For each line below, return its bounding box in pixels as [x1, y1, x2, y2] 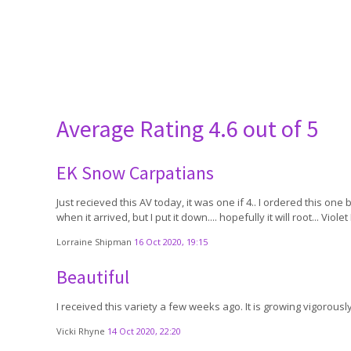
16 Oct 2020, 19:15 [134, 236, 208, 248]
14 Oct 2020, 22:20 [107, 325, 181, 337]
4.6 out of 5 [208, 114, 318, 143]
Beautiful [56, 265, 129, 289]
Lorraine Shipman [56, 236, 134, 248]
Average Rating [56, 114, 208, 143]
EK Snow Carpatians [56, 161, 214, 185]
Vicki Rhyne [56, 325, 107, 337]
